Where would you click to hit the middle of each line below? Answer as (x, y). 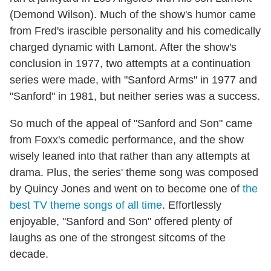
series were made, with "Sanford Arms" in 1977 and (133, 80)
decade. (29, 254)
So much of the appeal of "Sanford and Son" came (131, 123)
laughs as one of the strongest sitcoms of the (118, 237)
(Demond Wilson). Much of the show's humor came (133, 14)
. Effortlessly (192, 205)
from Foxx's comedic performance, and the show (127, 139)
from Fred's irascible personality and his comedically (135, 31)
